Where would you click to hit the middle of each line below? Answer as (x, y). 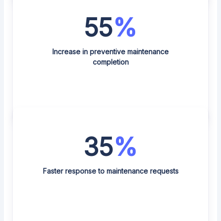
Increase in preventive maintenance (110, 52)
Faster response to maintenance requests (110, 171)
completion (110, 62)
